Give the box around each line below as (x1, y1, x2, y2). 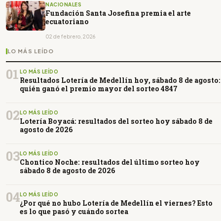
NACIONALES (45, 1, 81, 8)
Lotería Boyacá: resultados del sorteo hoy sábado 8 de (20, 116, 213, 126)
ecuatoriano (45, 17, 89, 27)
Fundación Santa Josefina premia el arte (45, 8, 191, 18)
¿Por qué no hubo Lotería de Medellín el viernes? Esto (20, 198, 213, 208)
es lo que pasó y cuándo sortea (20, 207, 128, 217)
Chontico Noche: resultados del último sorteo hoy (20, 157, 200, 167)
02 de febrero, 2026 (45, 34, 95, 40)
